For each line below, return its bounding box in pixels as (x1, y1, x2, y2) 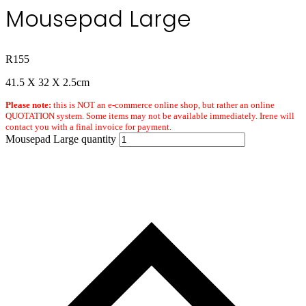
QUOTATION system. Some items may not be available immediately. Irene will (5, 111, 294, 122)
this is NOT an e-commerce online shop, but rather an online (51, 100, 275, 111)
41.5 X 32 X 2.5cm (5, 76, 89, 89)
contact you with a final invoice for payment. (5, 122, 171, 133)
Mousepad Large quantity (5, 133, 116, 145)
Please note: (5, 100, 51, 111)
